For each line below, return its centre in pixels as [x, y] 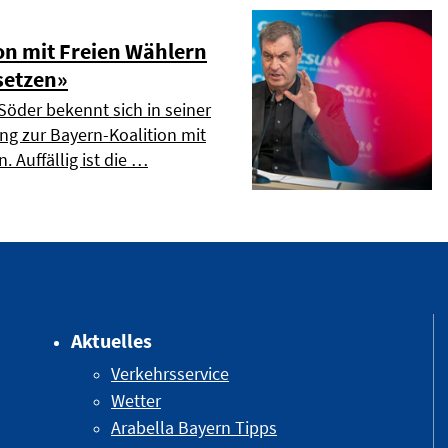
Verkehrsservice [170, 374]
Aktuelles [111, 341]
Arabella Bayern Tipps [194, 428]
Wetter [136, 401]
